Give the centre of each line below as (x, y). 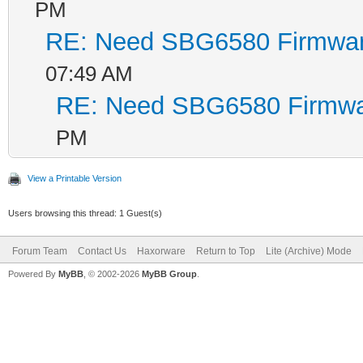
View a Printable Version (75, 178)
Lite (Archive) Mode (309, 251)
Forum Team (40, 251)
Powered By (33, 273)
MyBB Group (169, 273)
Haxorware (161, 251)
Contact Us (102, 251)
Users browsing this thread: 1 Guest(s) (85, 213)
